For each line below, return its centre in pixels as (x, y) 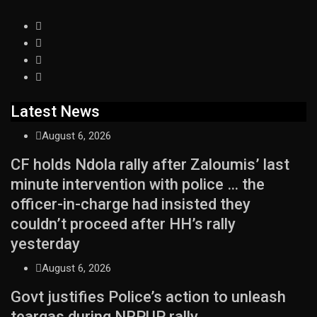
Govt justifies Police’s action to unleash (148, 296)
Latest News (55, 111)
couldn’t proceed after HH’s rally (123, 224)
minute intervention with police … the (138, 184)
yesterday (45, 243)
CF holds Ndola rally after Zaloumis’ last (150, 164)
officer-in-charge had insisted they (131, 204)
